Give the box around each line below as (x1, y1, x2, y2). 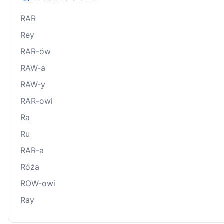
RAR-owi (20, 96, 53, 106)
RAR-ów (20, 46, 51, 57)
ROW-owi (20, 178, 55, 189)
